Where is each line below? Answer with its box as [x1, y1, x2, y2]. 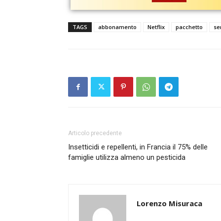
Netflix [147, 23, 165, 31]
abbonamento [98, 23, 137, 31]
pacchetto [176, 23, 203, 31]
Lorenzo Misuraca [137, 198, 202, 209]
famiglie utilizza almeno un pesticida [68, 153, 185, 162]
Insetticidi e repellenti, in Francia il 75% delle [68, 143, 208, 152]
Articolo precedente [68, 130, 122, 137]
